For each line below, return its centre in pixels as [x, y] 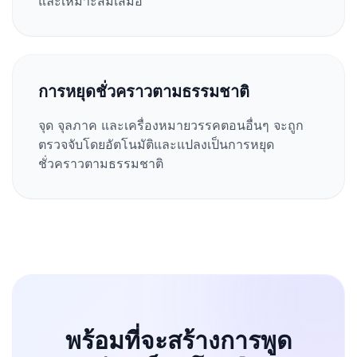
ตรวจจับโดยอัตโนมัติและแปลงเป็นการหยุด [156, 144]
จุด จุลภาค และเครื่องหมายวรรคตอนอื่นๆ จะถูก [171, 125]
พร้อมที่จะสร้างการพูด [178, 340]
